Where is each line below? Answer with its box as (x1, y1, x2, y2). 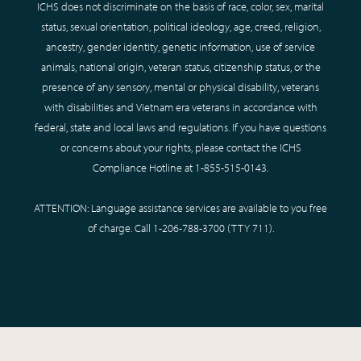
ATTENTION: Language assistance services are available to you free (34, 200, 327, 215)
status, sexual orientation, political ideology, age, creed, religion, (40, 19, 321, 34)
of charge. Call (87, 220, 153, 235)
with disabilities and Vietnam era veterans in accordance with (44, 99, 317, 114)
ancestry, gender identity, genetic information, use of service (46, 39, 315, 54)
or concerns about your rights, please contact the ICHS (60, 139, 301, 155)
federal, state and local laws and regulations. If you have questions (35, 119, 326, 135)
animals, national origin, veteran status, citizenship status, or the (40, 59, 321, 74)
